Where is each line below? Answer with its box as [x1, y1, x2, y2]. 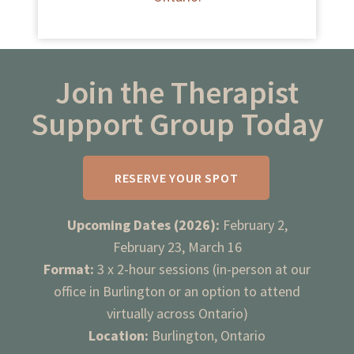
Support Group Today [30, 104, 324, 144]
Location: [88, 326, 149, 345]
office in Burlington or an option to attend [54, 281, 300, 300]
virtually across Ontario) [106, 303, 248, 322]
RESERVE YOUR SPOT [114, 169, 239, 186]
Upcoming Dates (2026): [66, 215, 220, 234]
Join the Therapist [55, 72, 299, 112]
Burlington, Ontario [149, 326, 265, 345]
